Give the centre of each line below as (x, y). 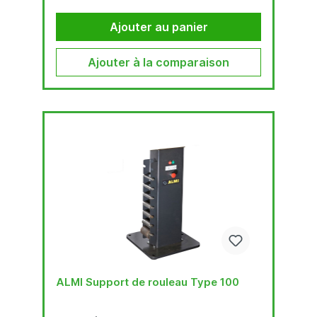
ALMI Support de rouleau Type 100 (148, 282)
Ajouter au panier (158, 27)
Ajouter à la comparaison (158, 62)
